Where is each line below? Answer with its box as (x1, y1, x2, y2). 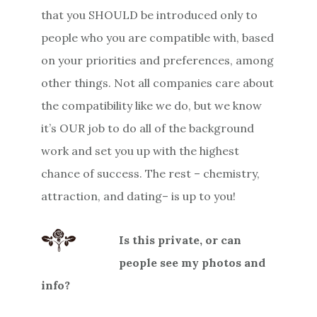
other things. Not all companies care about (41, 75, 275, 90)
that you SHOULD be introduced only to (41, 7, 258, 22)
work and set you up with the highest (41, 143, 240, 158)
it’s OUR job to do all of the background (41, 120, 255, 135)
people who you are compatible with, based (41, 30, 275, 45)
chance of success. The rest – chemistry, (41, 166, 260, 180)
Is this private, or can (119, 232, 242, 247)
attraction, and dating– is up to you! (41, 188, 236, 203)
